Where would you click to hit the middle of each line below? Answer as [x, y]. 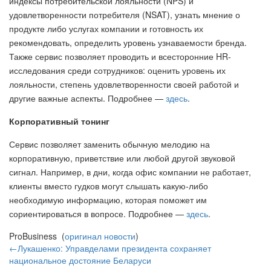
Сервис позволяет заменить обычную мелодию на [109, 144]
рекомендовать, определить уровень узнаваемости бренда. [128, 42]
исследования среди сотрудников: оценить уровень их [117, 70]
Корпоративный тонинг [59, 121]
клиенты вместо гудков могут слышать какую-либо [109, 185]
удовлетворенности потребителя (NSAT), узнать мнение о [125, 14]
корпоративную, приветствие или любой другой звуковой [122, 158]
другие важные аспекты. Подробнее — [87, 98]
